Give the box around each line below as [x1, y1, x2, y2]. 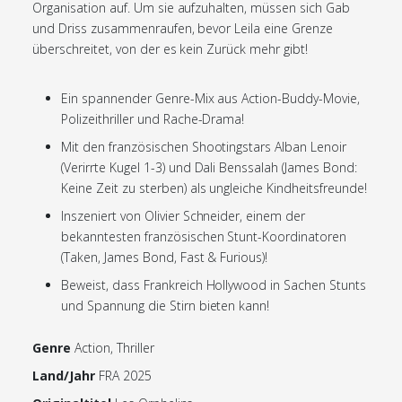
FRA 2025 [98, 367, 152, 384]
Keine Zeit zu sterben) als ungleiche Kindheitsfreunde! [61, 179, 367, 197]
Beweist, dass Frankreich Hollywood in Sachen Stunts [61, 276, 366, 293]
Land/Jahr [32, 367, 95, 384]
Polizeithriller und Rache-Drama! [61, 110, 245, 127]
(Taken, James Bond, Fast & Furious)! [61, 249, 268, 266]
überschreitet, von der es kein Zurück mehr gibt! [32, 40, 309, 57]
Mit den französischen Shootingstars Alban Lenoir [61, 138, 347, 155]
